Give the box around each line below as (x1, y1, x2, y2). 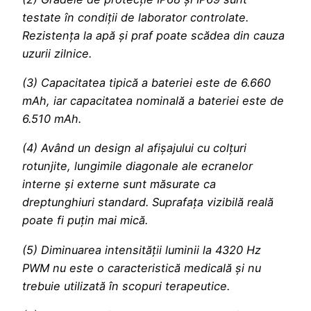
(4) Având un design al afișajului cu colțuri (22, 141, 246, 155)
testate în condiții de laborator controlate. (22, 10, 249, 24)
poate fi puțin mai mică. (22, 213, 148, 228)
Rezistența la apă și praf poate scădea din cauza (22, 28, 285, 42)
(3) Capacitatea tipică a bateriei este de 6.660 (22, 76, 271, 90)
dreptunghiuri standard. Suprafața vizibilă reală (22, 195, 274, 210)
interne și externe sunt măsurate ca (22, 177, 216, 192)
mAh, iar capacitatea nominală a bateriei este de (22, 94, 284, 108)
